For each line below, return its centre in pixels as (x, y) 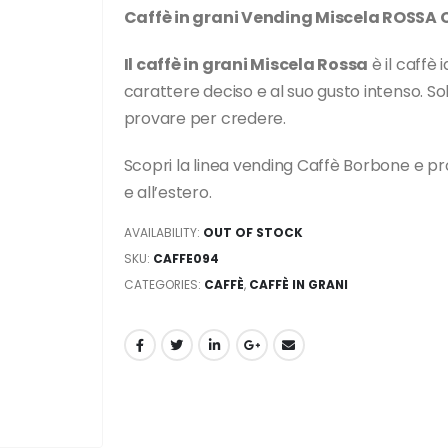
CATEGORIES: (163, 284)
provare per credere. (204, 119)
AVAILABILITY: (163, 232)
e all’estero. (167, 193)
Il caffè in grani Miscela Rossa (246, 65)
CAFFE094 (185, 258)
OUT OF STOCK (252, 232)
